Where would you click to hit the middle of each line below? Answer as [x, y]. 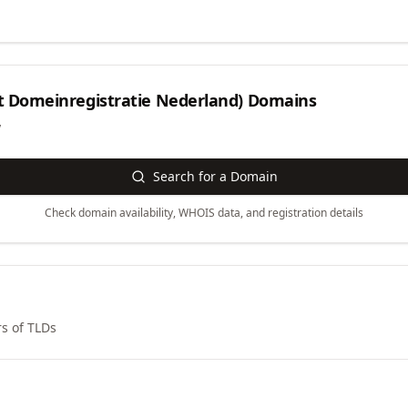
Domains [280, 100]
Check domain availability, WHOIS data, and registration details [204, 213]
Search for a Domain [215, 176]
